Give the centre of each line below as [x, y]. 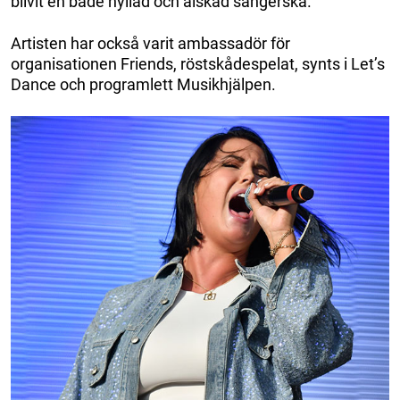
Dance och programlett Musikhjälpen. [143, 85]
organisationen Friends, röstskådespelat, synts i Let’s [198, 64]
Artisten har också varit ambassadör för [150, 44]
